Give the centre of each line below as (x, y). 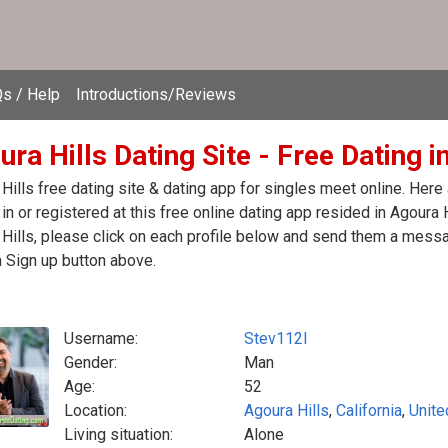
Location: (95, 410)
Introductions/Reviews (156, 94)
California (369, 410)
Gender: (90, 362)
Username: (101, 338)
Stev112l (275, 338)
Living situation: (118, 434)
